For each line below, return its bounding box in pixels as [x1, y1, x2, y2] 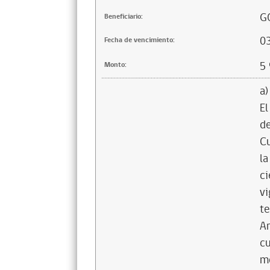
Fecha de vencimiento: [104, 35, 175, 45]
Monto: [104, 60, 127, 70]
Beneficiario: [104, 11, 143, 22]
